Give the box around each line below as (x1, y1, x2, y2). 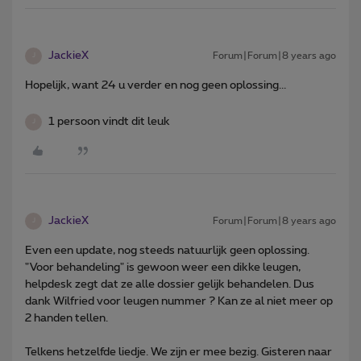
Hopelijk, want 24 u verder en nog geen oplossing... (25, 79, 286, 91)
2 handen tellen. (25, 312, 108, 324)
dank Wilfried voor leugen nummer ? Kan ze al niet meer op (25, 295, 333, 307)
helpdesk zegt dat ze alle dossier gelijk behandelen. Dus (25, 278, 314, 290)
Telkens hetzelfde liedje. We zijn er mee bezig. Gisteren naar (25, 346, 332, 358)
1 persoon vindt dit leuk (48, 115, 170, 127)
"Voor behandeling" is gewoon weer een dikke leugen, (25, 261, 301, 273)
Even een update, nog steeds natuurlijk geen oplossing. (25, 244, 309, 256)
